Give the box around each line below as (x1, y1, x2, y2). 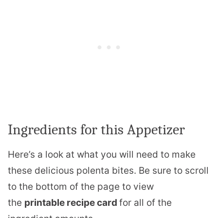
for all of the (119, 197, 172, 208)
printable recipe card (24, 197, 119, 208)
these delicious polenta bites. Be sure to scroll (8, 164, 209, 176)
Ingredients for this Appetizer (8, 121, 185, 138)
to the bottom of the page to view (8, 181, 154, 192)
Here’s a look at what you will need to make (8, 148, 196, 160)
